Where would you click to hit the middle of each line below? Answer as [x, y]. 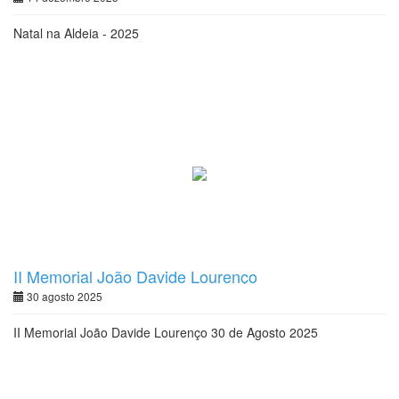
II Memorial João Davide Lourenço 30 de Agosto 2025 [166, 332]
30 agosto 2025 [63, 296]
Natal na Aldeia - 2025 [76, 33]
